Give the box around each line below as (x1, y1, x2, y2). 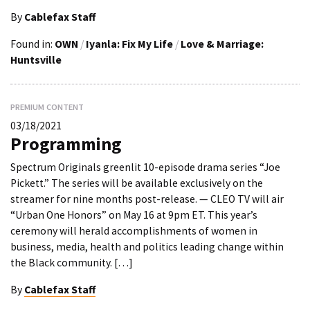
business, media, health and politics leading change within (10, 240, 284, 254)
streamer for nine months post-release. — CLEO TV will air (10, 192, 284, 206)
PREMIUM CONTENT (10, 101, 84, 112)
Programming (10, 132, 121, 155)
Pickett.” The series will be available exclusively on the (10, 176, 263, 190)
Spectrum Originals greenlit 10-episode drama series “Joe (10, 161, 280, 174)
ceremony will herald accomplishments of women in (10, 224, 257, 238)
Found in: (10, 37, 55, 51)
